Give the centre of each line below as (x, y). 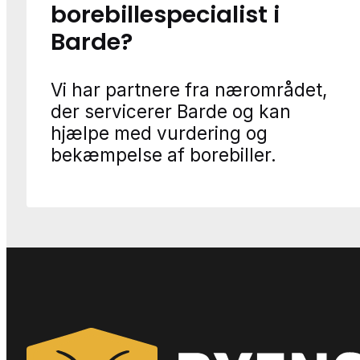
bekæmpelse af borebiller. (164, 154)
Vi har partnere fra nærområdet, (189, 89)
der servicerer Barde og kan (171, 111)
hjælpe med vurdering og (159, 133)
